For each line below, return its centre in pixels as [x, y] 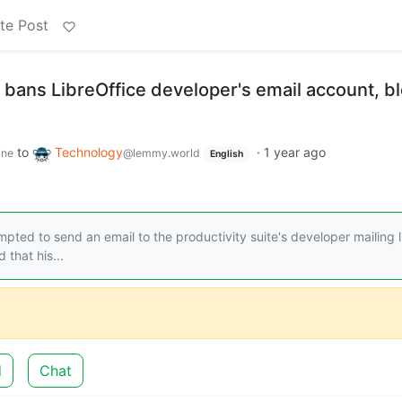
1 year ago [294, 152]
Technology [89, 152]
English [226, 154]
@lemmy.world [162, 153]
